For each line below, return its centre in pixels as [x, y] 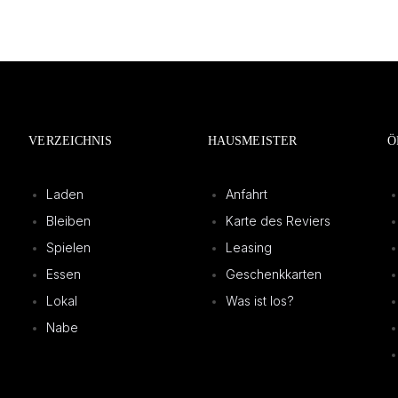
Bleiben [69, 221]
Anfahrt [246, 195]
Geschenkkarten [273, 275]
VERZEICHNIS [71, 141]
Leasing [248, 248]
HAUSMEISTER [252, 141]
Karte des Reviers [278, 221]
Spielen [69, 248]
